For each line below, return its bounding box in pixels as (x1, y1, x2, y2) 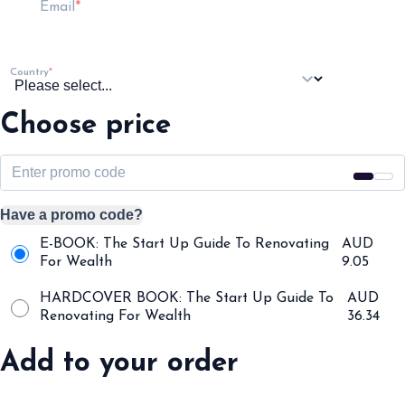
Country (9, 66, 50, 78)
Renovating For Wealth (40, 309, 191, 324)
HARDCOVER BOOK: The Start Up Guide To (40, 291, 334, 306)
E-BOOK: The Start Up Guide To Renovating (40, 237, 329, 251)
